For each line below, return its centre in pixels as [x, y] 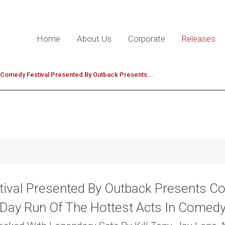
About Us [94, 39]
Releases [198, 39]
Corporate [146, 39]
